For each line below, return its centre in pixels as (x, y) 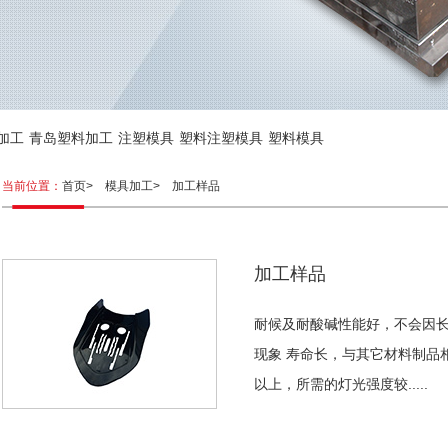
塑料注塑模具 (221, 138)
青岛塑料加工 (71, 138)
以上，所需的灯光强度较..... (341, 384)
